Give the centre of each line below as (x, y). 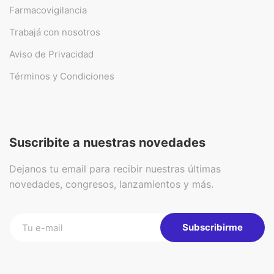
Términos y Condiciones (62, 76)
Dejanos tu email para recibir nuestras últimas (115, 169)
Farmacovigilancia (48, 10)
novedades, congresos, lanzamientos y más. (111, 184)
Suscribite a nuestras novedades (107, 143)
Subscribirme (213, 227)
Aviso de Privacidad (51, 54)
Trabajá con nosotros (55, 32)
